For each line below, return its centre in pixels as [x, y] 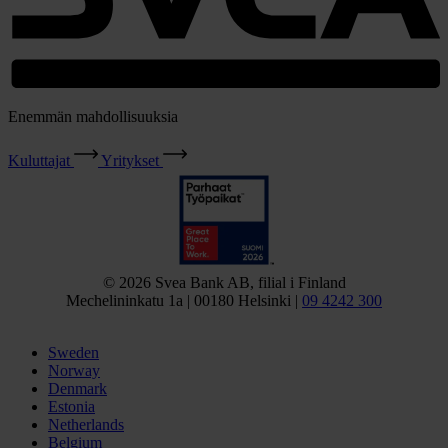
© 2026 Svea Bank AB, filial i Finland [224, 282]
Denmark [77, 388]
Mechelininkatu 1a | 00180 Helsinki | [184, 300]
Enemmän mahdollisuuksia [93, 116]
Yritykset [130, 160]
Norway [74, 370]
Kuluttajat [39, 160]
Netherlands [86, 424]
